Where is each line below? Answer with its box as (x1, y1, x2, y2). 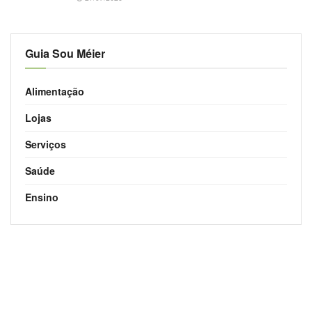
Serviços (25, 137, 66, 152)
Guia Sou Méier (25, 45, 105, 62)
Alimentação (25, 84, 84, 99)
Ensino (25, 190, 58, 205)
